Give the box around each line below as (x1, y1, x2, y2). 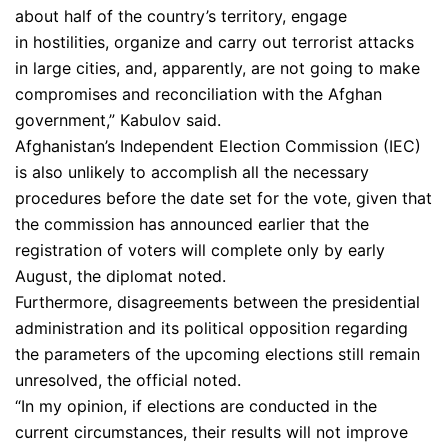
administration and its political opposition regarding (15, 317, 408, 338)
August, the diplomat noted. (15, 265, 226, 286)
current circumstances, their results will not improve (15, 421, 408, 442)
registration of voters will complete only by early (15, 239, 385, 260)
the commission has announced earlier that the (15, 213, 369, 234)
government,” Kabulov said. (15, 109, 221, 130)
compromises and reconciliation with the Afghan (15, 83, 382, 104)
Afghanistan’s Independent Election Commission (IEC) (15, 135, 421, 156)
